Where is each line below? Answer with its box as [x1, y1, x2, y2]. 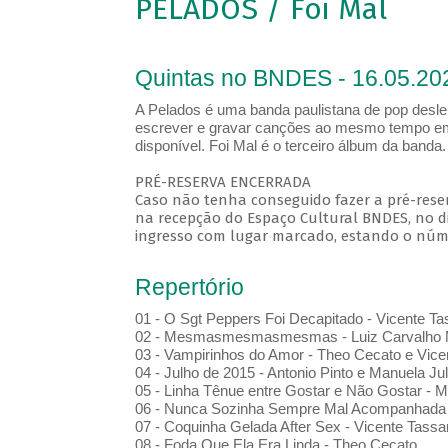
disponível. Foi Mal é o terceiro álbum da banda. [134, 138, 446, 155]
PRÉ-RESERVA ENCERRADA [134, 173, 311, 192]
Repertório [134, 274, 244, 301]
